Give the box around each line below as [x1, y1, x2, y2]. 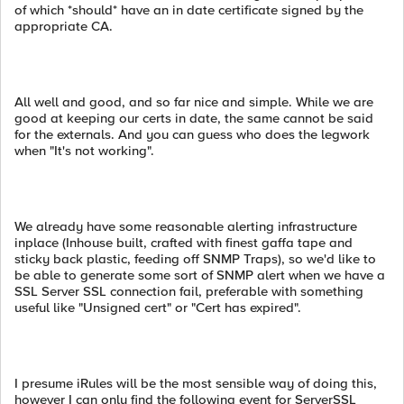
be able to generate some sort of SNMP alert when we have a [14, 267, 385, 283]
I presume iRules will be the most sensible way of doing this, [14, 375, 377, 391]
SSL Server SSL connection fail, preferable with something [14, 283, 363, 299]
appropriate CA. [14, 18, 113, 34]
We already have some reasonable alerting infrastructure [14, 218, 357, 234]
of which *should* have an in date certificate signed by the [14, 2, 363, 18]
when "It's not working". [14, 142, 154, 159]
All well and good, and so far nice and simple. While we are [14, 94, 373, 110]
